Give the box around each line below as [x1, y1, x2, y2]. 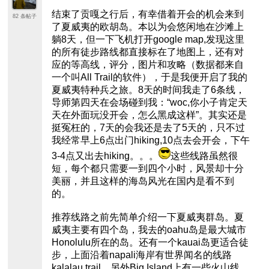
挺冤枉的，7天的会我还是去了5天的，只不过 [51, 122, 245, 133]
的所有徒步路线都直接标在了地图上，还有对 [51, 47, 244, 58]
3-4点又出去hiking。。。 [51, 151, 159, 162]
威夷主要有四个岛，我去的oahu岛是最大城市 [51, 225, 246, 235]
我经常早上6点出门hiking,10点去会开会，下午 [51, 135, 250, 146]
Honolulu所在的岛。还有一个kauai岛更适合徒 [51, 237, 249, 248]
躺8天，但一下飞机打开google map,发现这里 [51, 34, 244, 45]
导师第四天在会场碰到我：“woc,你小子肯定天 [51, 97, 247, 108]
